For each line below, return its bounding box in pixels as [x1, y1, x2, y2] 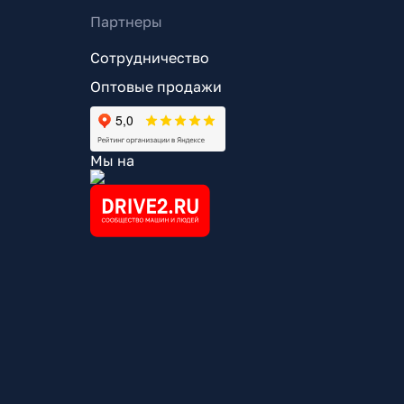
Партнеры [89, 13, 162, 31]
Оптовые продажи [89, 78, 222, 96]
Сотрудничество [89, 49, 209, 67]
